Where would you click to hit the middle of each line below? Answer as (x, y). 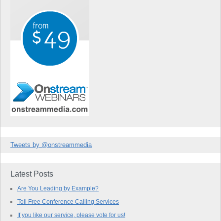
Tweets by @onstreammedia (51, 145)
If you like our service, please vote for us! (71, 215)
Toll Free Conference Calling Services (68, 201)
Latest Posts (32, 174)
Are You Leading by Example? (58, 188)
